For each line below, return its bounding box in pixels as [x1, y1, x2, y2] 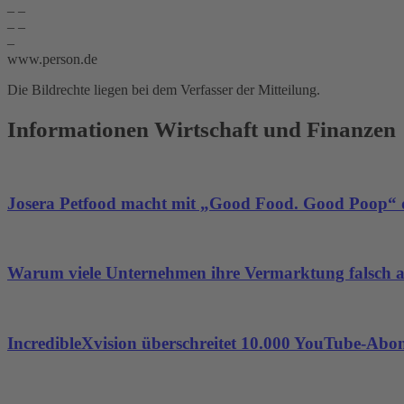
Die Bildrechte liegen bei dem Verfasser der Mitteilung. [7, 81, 320, 97]
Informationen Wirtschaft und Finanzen [7, 116, 396, 142]
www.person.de [7, 50, 97, 67]
